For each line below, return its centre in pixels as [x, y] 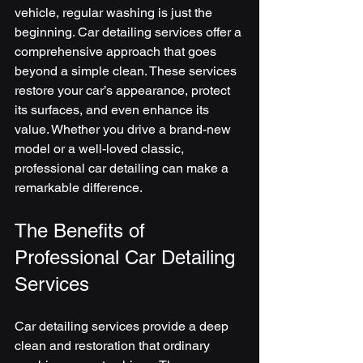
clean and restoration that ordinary [114, 346]
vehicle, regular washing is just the [115, 13]
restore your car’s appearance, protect [124, 90]
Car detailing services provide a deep [123, 326]
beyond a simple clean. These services [127, 71]
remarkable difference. [79, 188]
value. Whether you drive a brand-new [124, 129]
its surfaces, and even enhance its [113, 110]
